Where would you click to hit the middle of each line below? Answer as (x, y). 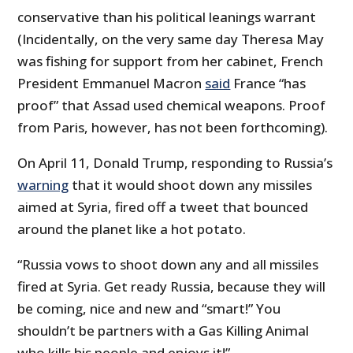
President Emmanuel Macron (111, 84)
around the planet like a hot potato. (132, 229)
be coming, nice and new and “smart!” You (149, 309)
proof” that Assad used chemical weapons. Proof (172, 106)
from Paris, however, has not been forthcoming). (173, 128)
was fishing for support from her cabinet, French (171, 61)
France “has (268, 84)
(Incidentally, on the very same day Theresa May (171, 39)
